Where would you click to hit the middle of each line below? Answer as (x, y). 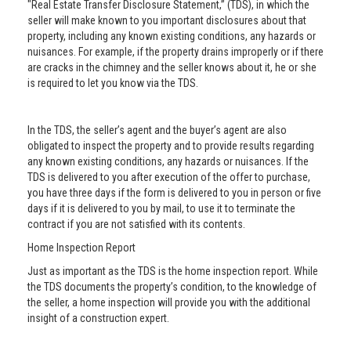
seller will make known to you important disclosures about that (167, 20)
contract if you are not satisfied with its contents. (136, 224)
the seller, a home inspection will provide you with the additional (169, 302)
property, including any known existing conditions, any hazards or (172, 36)
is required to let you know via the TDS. (113, 83)
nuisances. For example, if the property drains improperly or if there (175, 52)
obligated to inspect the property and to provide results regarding (171, 146)
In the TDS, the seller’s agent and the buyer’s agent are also (157, 130)
